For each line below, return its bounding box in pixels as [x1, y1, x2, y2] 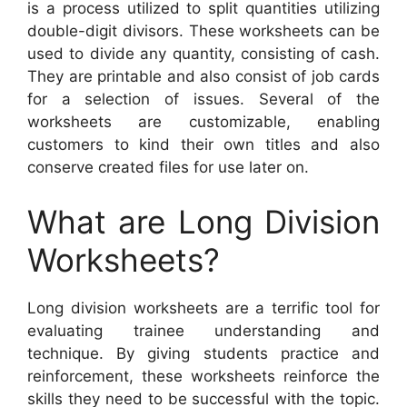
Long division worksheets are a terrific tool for [27, 298, 380, 317]
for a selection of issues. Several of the [27, 90, 380, 109]
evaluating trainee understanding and [27, 321, 380, 340]
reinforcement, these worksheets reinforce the [27, 366, 380, 385]
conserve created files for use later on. [27, 158, 309, 177]
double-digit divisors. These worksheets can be [27, 22, 380, 41]
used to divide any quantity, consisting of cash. [27, 45, 380, 64]
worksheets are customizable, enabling [27, 113, 380, 132]
